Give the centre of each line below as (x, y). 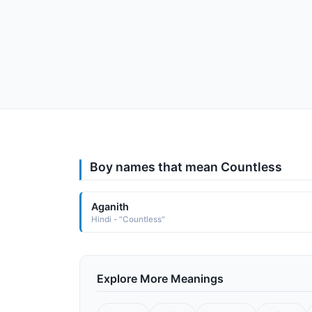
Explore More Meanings (160, 279)
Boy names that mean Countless (186, 167)
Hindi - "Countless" (128, 219)
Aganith (110, 206)
